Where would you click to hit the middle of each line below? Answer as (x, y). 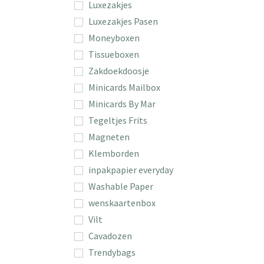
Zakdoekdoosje (119, 70)
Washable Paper (121, 186)
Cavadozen (110, 235)
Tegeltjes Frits (118, 120)
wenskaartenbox (122, 202)
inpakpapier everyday (131, 169)
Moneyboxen (114, 37)
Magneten (109, 136)
